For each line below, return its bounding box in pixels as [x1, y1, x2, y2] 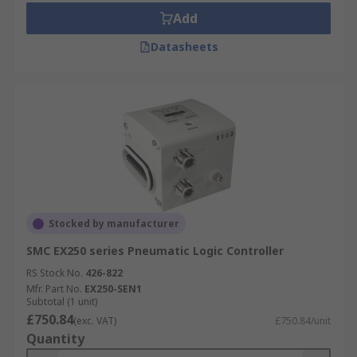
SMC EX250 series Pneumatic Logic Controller [26, 243, 284, 258]
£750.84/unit [275, 314, 331, 328]
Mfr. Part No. [26, 282, 82, 296]
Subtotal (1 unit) [26, 295, 97, 308]
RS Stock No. [26, 266, 83, 280]
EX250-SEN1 [84, 282, 142, 296]
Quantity [26, 330, 84, 347]
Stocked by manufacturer [49, 217, 179, 230]
